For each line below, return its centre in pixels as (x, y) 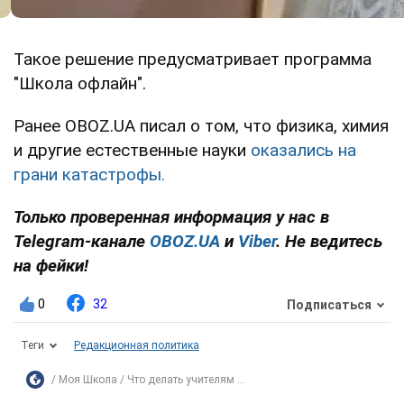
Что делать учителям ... (186, 380)
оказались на (303, 151)
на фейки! (51, 266)
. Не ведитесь (329, 242)
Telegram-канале (79, 242)
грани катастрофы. (89, 175)
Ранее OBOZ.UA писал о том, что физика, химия (201, 126)
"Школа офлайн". (80, 84)
